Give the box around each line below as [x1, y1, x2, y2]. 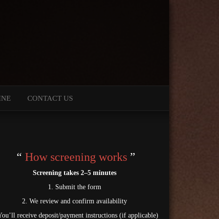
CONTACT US [27, 94, 73, 102]
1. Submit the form [48, 183, 102, 191]
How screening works [25, 151, 131, 163]
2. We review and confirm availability [22, 197, 128, 205]
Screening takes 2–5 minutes [33, 169, 117, 176]
